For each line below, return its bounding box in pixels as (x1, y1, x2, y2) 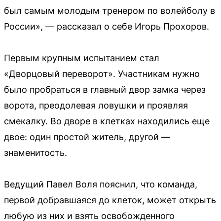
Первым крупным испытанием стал (4, 53, 159, 64)
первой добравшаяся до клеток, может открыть (4, 195, 216, 206)
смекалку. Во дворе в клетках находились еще (4, 116, 210, 127)
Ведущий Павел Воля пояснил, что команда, (4, 179, 197, 190)
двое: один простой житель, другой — (4, 132, 170, 143)
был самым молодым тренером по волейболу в (4, 5, 215, 16)
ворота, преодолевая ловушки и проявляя (4, 100, 188, 111)
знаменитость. (4, 147, 67, 158)
